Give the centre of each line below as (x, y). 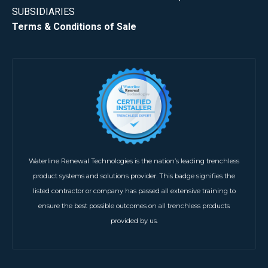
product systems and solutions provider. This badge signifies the (134, 176)
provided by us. (134, 220)
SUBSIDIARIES (43, 11)
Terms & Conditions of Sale (74, 26)
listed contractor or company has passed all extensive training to (134, 191)
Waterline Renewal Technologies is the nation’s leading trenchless (134, 161)
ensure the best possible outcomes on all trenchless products (134, 205)
